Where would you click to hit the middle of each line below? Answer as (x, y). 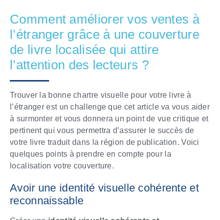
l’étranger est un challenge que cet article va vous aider (110, 107)
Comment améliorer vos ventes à (105, 19)
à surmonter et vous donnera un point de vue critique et (109, 118)
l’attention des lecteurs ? (79, 65)
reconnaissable (47, 200)
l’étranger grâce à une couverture (105, 34)
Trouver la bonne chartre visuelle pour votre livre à (101, 95)
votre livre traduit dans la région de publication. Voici (105, 142)
